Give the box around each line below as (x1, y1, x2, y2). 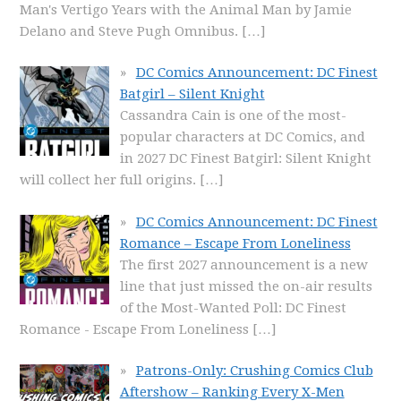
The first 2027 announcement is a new (119, 256, 368, 273)
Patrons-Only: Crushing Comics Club (135, 363, 373, 379)
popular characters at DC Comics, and (119, 129, 365, 145)
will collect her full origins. (20, 172, 197, 188)
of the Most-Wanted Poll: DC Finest (119, 299, 346, 316)
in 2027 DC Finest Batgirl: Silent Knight (119, 150, 371, 166)
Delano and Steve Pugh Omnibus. (20, 22, 239, 39)
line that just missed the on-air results (119, 277, 372, 294)
